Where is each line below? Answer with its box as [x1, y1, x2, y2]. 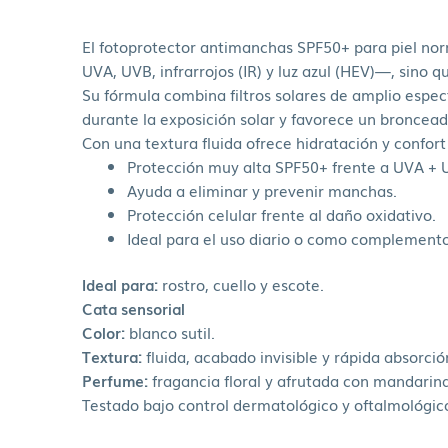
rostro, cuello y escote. [158, 273, 324, 296]
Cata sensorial [82, 297, 185, 320]
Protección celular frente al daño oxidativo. [127, 202, 436, 225]
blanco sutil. [125, 321, 215, 344]
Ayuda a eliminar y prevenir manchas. [127, 178, 397, 201]
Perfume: [82, 369, 148, 392]
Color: [82, 321, 125, 344]
